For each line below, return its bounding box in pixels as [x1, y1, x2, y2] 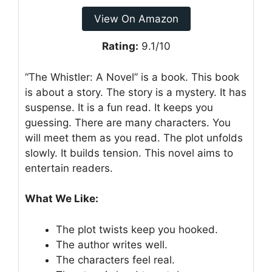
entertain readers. [25, 161, 113, 174]
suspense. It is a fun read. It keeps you [25, 101, 213, 114]
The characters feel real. [56, 253, 175, 266]
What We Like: [25, 192, 98, 205]
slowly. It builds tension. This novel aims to [25, 146, 233, 159]
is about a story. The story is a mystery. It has [25, 86, 246, 98]
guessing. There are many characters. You [25, 116, 231, 129]
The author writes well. [56, 238, 168, 251]
